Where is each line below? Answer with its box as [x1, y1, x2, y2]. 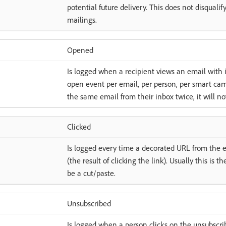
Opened [67, 45, 93, 55]
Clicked [67, 122, 91, 132]
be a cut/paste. [67, 168, 116, 178]
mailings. [67, 15, 97, 25]
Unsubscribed [67, 198, 111, 208]
